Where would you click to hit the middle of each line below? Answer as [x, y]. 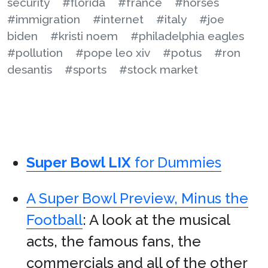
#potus [182, 53]
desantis [30, 69]
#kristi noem [84, 36]
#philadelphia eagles [187, 36]
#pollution [35, 53]
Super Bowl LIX [79, 162]
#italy [171, 19]
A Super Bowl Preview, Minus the [137, 198]
